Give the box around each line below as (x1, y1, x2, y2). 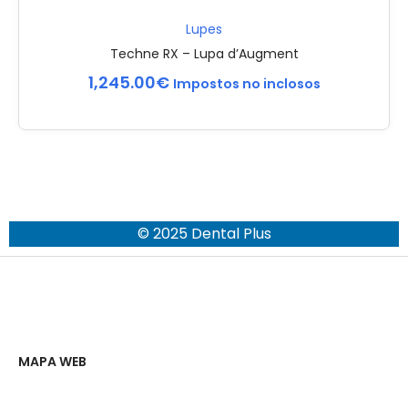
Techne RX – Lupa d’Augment (109, 44, 299, 63)
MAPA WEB (18, 352, 87, 371)
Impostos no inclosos (172, 74, 321, 93)
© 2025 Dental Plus (137, 222, 271, 244)
